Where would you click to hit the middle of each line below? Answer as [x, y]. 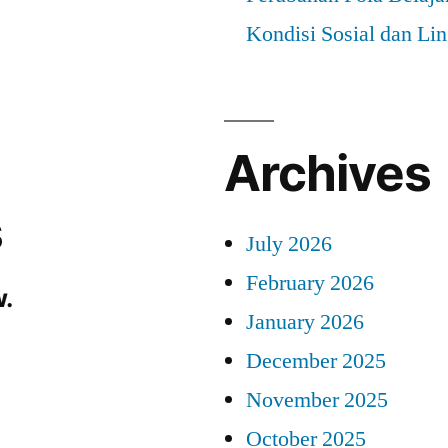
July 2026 [289, 243]
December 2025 [316, 360]
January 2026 [305, 321]
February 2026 [310, 282]
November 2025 [317, 399]
